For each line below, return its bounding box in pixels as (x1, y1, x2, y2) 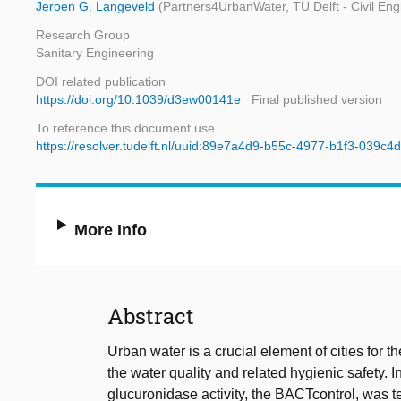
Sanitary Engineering (36, 46, 154, 61)
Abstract (107, 302, 194, 331)
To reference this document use (36, 121, 215, 136)
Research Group (36, 28, 130, 43)
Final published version (252, 92, 382, 107)
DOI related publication (36, 74, 166, 90)
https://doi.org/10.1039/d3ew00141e (36, 92, 241, 107)
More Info (74, 221, 148, 240)
